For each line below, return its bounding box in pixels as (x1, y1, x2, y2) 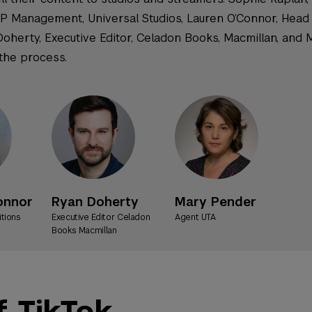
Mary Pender (211, 193, 256, 210)
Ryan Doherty (87, 193, 139, 210)
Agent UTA (175, 211, 216, 223)
